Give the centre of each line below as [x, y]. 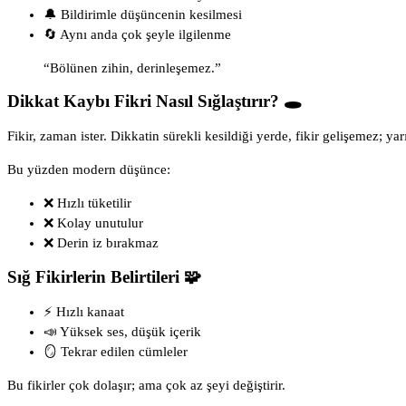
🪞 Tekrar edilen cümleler [116, 351]
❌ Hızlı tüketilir [87, 203]
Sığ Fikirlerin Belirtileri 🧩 [104, 276]
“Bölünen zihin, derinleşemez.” [132, 68]
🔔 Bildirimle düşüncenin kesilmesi [143, 14]
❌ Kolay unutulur [93, 223]
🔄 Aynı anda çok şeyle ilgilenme [137, 34]
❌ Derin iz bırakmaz [101, 243]
